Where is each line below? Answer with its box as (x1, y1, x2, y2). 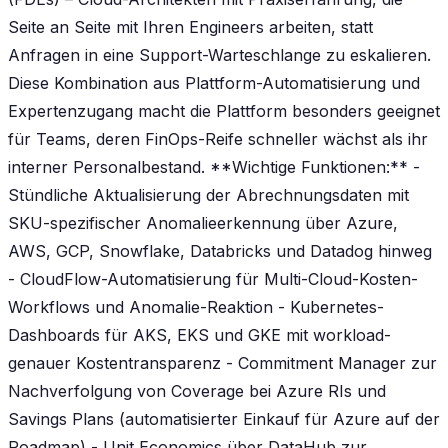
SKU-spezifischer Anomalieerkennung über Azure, (8, 212, 398, 233)
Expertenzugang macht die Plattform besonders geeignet (8, 100, 440, 121)
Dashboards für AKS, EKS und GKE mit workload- (8, 324, 391, 345)
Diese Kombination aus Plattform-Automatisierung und (8, 72, 420, 93)
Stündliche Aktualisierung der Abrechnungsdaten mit (8, 184, 409, 205)
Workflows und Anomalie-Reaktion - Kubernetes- (8, 296, 384, 317)
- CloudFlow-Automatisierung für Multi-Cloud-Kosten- (8, 268, 418, 289)
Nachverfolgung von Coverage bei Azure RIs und (8, 380, 386, 401)
